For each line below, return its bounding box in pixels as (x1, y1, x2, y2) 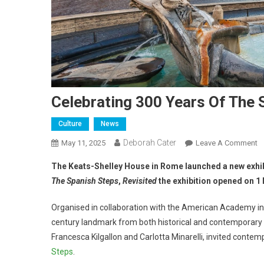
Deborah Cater (123, 137, 176, 147)
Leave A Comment (196, 138, 258, 147)
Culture (58, 119, 82, 128)
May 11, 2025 (61, 138, 105, 147)
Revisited (123, 176, 157, 186)
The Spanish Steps (51, 176, 118, 186)
